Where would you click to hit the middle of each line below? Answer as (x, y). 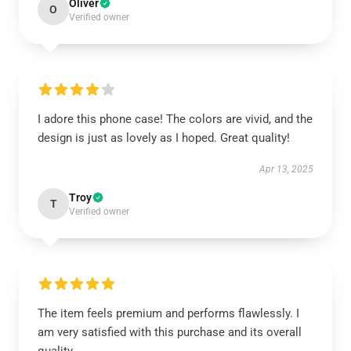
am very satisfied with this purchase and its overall (170, 332)
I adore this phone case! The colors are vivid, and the (175, 119)
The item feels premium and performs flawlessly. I (168, 313)
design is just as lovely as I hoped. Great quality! (164, 138)
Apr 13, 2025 (286, 169)
